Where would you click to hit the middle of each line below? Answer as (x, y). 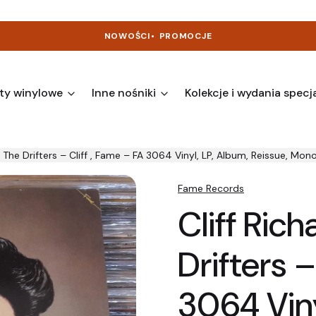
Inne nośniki (124, 93)
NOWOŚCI (127, 36)
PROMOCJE (186, 36)
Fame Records (211, 188)
